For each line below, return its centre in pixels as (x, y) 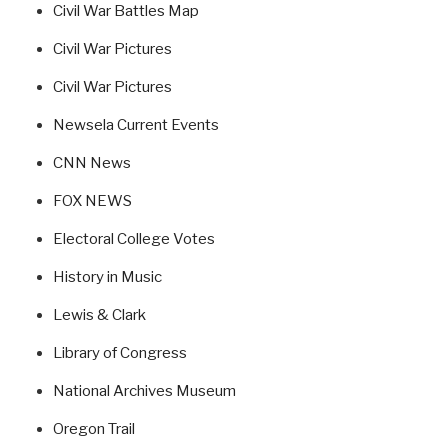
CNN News (91, 163)
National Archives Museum (144, 391)
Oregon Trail (93, 429)
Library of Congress (119, 353)
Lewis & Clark (99, 315)
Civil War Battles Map (125, 11)
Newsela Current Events (135, 125)
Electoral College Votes (133, 239)
